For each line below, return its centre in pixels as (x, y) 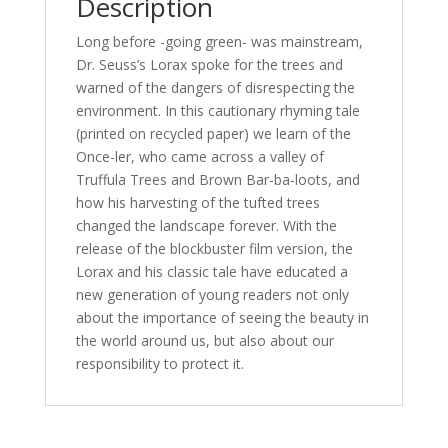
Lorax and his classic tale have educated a (211, 271)
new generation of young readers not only (212, 294)
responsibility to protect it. (159, 363)
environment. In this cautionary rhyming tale (217, 110)
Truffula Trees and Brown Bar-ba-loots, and (217, 179)
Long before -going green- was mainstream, (219, 41)
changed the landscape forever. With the (206, 225)
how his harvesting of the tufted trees (197, 202)
